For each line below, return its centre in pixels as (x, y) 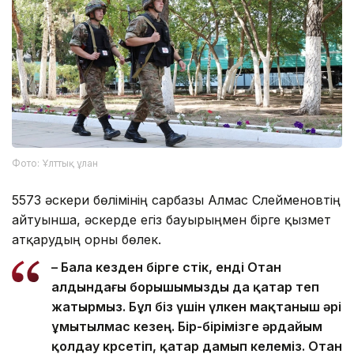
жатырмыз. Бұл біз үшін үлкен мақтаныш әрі (196, 306)
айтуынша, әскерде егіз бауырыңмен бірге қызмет (171, 219)
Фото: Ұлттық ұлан (55, 163)
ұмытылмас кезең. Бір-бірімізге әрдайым (187, 326)
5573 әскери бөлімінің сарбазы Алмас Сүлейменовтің (176, 200)
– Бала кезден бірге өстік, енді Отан (166, 267)
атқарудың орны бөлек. (87, 239)
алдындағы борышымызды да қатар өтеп (185, 286)
